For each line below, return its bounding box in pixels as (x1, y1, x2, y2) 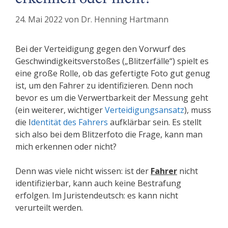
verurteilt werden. (15, 202, 83, 214)
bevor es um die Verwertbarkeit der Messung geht (15, 92, 208, 104)
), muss (184, 104, 211, 116)
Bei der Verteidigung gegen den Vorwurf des (15, 43, 186, 55)
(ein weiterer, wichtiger (15, 104, 105, 116)
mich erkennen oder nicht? (15, 141, 117, 153)
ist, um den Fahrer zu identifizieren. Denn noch (15, 80, 193, 92)
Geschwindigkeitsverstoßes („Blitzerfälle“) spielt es (15, 55, 209, 67)
